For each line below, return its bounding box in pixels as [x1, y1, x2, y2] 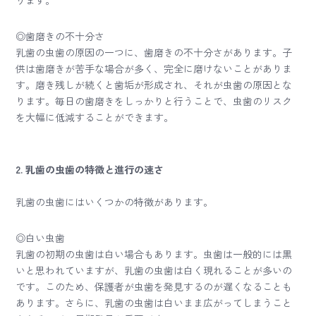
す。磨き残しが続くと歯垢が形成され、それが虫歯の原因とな [16, 78, 293, 92]
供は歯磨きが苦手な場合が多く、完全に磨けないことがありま [16, 61, 293, 75]
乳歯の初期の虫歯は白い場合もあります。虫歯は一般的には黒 [16, 247, 293, 261]
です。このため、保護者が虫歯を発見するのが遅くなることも [16, 279, 293, 293]
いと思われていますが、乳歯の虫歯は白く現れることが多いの [16, 263, 293, 277]
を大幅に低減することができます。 [16, 110, 174, 124]
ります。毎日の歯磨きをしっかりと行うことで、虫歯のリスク [16, 94, 293, 108]
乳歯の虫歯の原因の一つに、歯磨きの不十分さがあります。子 [16, 45, 293, 59]
